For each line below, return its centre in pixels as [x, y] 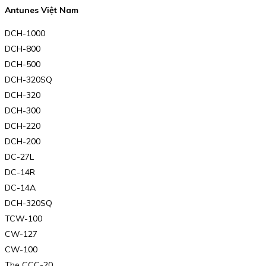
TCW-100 [23, 219]
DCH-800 [23, 49]
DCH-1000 [25, 34]
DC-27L [19, 157]
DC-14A [20, 188]
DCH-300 [23, 111]
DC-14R [20, 172]
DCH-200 [23, 142]
